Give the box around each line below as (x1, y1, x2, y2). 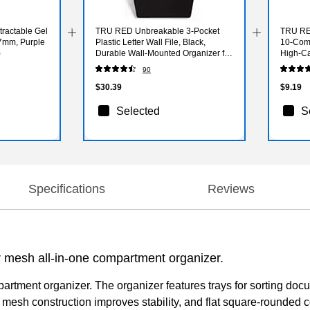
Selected (116, 104, 160, 117)
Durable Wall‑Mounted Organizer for (95, 48, 232, 58)
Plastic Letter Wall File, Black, (95, 37, 206, 47)
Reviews (208, 181, 255, 196)
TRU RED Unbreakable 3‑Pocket (95, 26, 219, 36)
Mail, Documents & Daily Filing (95, 59, 210, 69)
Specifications (28, 181, 105, 196)
